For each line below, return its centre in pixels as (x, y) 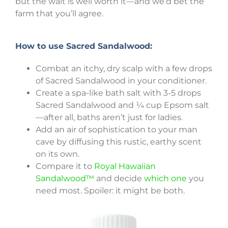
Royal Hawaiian (125, 166)
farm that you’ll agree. (59, 14)
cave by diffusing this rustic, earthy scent (119, 142)
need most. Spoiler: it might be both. (110, 191)
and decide (119, 179)
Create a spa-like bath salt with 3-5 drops (118, 93)
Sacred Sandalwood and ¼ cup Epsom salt (122, 105)
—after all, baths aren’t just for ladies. (109, 118)
